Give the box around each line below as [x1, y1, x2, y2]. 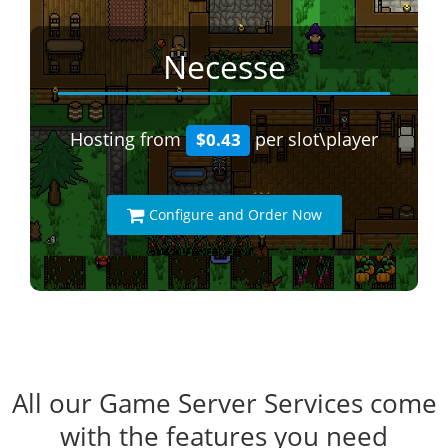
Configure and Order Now [148, 205, 322, 224]
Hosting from [69, 127, 186, 151]
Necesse [162, 45, 286, 88]
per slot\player [250, 127, 379, 151]
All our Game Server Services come [11, 385, 437, 421]
